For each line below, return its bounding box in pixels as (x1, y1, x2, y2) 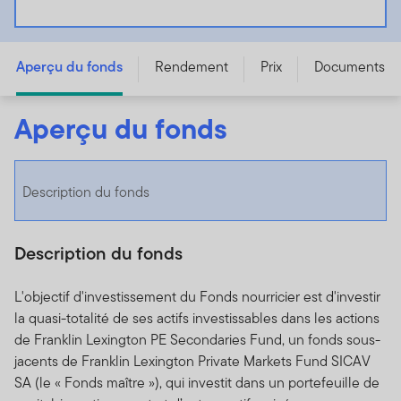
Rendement (155, 56, 228, 78)
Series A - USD (21, 15, 115, 38)
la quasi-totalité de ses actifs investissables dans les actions (14, 308, 380, 329)
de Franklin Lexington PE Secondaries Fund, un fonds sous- (14, 329, 380, 351)
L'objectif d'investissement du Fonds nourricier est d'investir (14, 286, 380, 308)
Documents (314, 56, 385, 78)
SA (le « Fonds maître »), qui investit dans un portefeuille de (14, 372, 380, 394)
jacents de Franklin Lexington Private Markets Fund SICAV (14, 351, 371, 372)
